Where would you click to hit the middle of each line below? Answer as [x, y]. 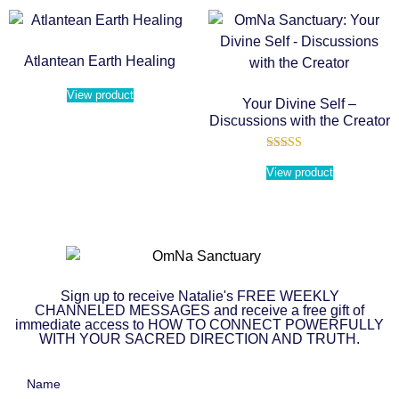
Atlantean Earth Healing [100, 61]
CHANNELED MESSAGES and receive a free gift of [199, 310]
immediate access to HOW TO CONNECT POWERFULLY [199, 324]
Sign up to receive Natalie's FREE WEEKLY [199, 296]
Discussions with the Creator [299, 120]
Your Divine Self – [299, 103]
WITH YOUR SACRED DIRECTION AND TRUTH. [199, 338]
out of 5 [299, 183]
